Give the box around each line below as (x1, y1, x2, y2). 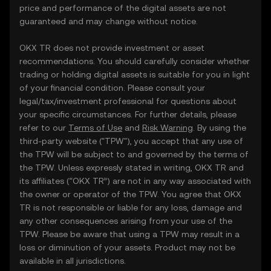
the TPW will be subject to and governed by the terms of (19, 149, 249, 159)
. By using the (193, 123, 246, 132)
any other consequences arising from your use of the (19, 216, 232, 226)
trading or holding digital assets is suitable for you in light (19, 70, 250, 79)
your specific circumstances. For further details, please (19, 109, 237, 119)
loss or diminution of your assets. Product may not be (19, 243, 235, 252)
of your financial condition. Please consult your (19, 83, 205, 93)
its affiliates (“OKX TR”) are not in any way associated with (19, 176, 251, 186)
